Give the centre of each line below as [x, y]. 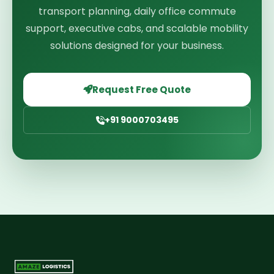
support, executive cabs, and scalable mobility [137, 28]
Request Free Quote [142, 90]
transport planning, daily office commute [137, 11]
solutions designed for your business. [137, 46]
